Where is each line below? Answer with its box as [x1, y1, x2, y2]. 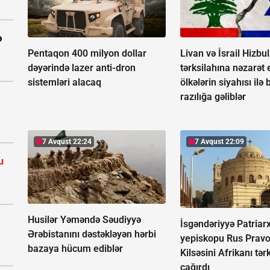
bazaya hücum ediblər [28, 242, 123, 254]
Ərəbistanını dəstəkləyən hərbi [28, 228, 156, 240]
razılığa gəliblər [180, 91, 246, 103]
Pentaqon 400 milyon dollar [28, 48, 146, 60]
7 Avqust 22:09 [195, 137, 245, 146]
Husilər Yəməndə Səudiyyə [28, 213, 141, 225]
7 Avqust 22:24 [42, 137, 92, 146]
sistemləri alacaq [28, 77, 101, 89]
